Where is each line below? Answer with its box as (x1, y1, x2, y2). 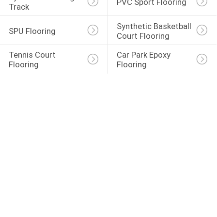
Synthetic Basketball (116, 21, 193, 31)
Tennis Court (8, 50, 58, 60)
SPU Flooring (8, 26, 56, 36)
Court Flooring (116, 31, 170, 41)
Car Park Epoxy (116, 50, 172, 60)
